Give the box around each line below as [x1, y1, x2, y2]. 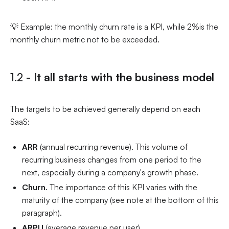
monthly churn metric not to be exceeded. [10, 34, 159, 44]
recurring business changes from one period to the [22, 154, 202, 165]
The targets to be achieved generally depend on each [10, 104, 200, 114]
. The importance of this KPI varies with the [45, 181, 198, 192]
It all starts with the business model [33, 70, 214, 84]
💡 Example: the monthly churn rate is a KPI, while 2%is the [10, 21, 218, 32]
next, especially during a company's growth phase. [22, 167, 199, 177]
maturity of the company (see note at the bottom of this [22, 194, 219, 205]
